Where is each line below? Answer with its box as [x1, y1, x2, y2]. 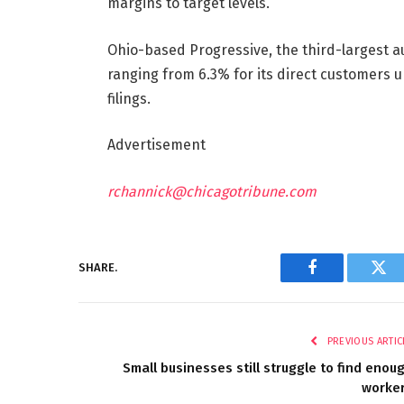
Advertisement [106, 136, 206, 154]
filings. [106, 89, 151, 107]
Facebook [310, 272, 374, 289]
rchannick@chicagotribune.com [106, 182, 317, 200]
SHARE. [78, 261, 117, 275]
